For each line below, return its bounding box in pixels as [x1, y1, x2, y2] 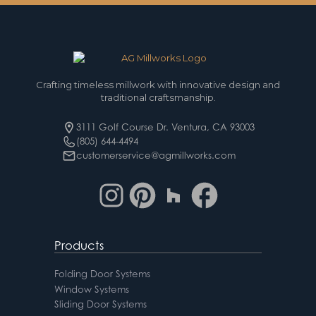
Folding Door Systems [54, 267, 150, 279]
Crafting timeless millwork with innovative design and [36, 78, 280, 90]
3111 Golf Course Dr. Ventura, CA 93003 [75, 121, 255, 133]
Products [54, 238, 104, 253]
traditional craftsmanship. [100, 91, 216, 103]
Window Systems [54, 283, 129, 295]
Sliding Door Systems [54, 298, 147, 310]
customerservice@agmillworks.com [75, 149, 236, 161]
